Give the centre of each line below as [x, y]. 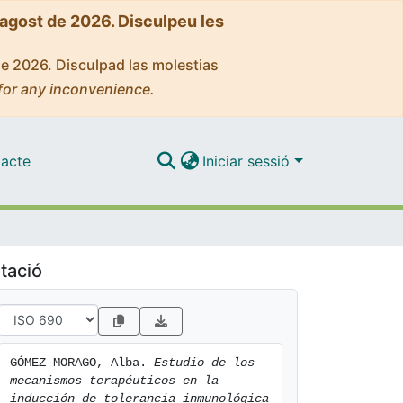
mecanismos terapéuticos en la [114, 381]
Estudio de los [204, 363]
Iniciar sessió [249, 161]
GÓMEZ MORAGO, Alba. [82, 363]
